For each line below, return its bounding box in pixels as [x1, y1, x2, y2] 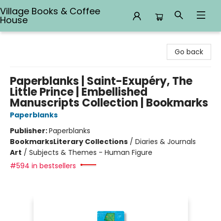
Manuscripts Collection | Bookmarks [10, 95, 208, 110]
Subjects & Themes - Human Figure [29, 147, 152, 157]
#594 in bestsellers [10, 161, 76, 171]
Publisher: [10, 126, 49, 136]
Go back [175, 47, 203, 57]
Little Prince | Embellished [10, 84, 147, 100]
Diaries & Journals [135, 137, 196, 147]
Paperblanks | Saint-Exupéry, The [10, 74, 192, 89]
